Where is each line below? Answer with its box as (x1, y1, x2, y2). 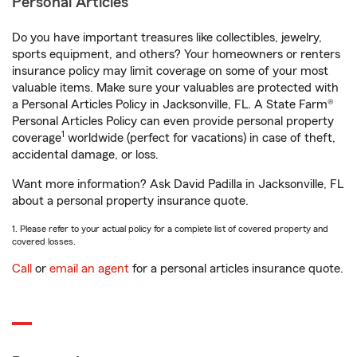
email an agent (49, 262, 129, 275)
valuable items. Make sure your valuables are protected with (12, 81, 339, 94)
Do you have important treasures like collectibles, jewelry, (12, 31, 322, 44)
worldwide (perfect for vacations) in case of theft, (65, 131, 335, 144)
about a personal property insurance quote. (12, 194, 249, 207)
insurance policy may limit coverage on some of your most (12, 65, 328, 77)
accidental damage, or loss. (12, 148, 159, 161)
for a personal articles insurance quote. (129, 262, 343, 275)
